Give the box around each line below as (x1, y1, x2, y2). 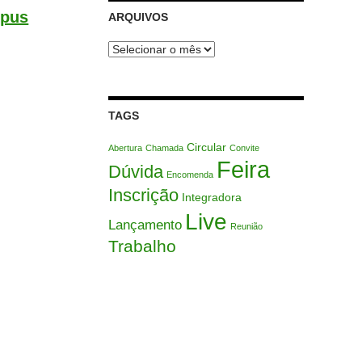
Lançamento (107, 217, 182, 233)
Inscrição (107, 184, 179, 205)
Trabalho (107, 236, 176, 255)
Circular (186, 140, 226, 154)
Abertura (107, 142, 142, 153)
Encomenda (166, 169, 213, 179)
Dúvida (107, 161, 163, 182)
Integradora (181, 190, 242, 204)
